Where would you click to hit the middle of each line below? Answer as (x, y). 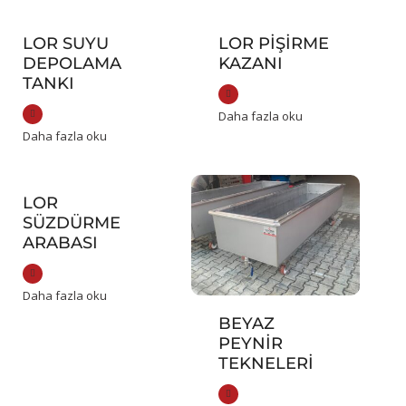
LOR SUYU (65, 44)
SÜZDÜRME (71, 223)
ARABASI (60, 243)
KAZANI (250, 64)
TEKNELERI (266, 364)
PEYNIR (250, 344)
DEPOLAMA (72, 64)
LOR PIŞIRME (273, 44)
